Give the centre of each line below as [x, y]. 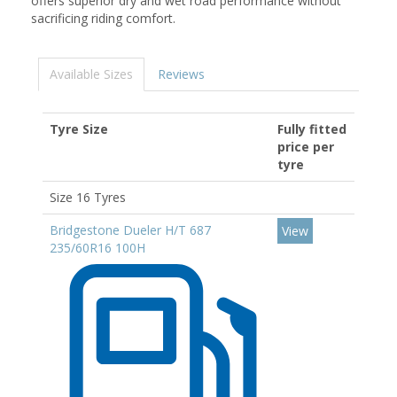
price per [306, 147]
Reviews [181, 74]
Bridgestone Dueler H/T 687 [130, 230]
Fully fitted [312, 129]
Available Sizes [91, 74]
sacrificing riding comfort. [103, 18]
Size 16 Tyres [88, 197]
